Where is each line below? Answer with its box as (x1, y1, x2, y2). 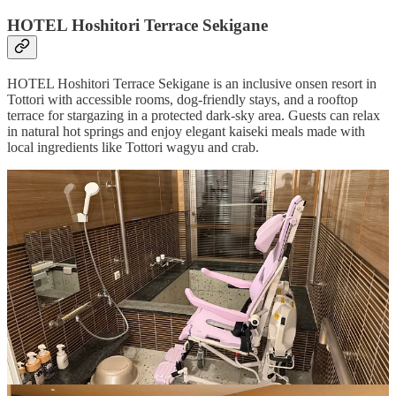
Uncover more (7, 342, 88, 357)
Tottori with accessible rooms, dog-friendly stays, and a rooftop (7, 91, 358, 107)
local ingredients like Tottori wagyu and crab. (7, 139, 259, 155)
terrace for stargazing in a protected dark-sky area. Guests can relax (7, 107, 380, 123)
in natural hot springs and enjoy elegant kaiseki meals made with (7, 123, 365, 139)
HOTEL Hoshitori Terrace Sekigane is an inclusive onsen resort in (7, 75, 377, 91)
